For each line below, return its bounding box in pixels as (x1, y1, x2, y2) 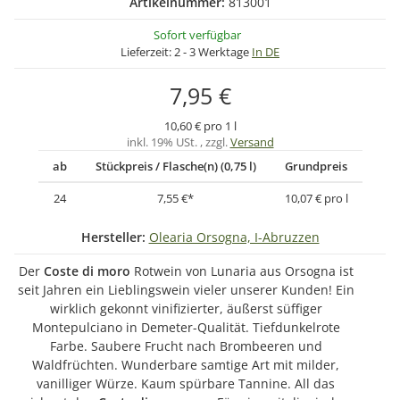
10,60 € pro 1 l (163, 118, 237, 135)
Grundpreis (285, 158, 347, 175)
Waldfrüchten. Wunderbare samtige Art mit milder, (32, 356, 339, 374)
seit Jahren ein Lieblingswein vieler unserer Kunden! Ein (17, 281, 354, 299)
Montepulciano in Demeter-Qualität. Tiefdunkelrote (31, 319, 340, 337)
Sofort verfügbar (153, 27, 241, 44)
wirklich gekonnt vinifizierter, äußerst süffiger (49, 300, 322, 318)
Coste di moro (43, 262, 134, 280)
